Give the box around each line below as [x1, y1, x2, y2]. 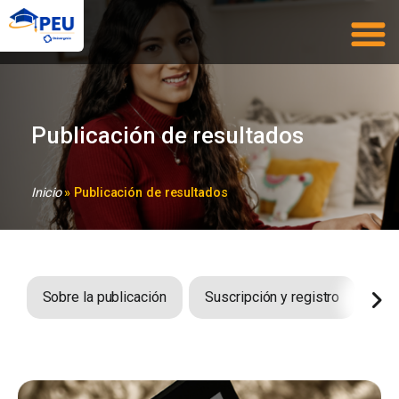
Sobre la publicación [42, 288, 167, 305]
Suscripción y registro [205, 288, 340, 305]
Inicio [31, 185, 61, 200]
